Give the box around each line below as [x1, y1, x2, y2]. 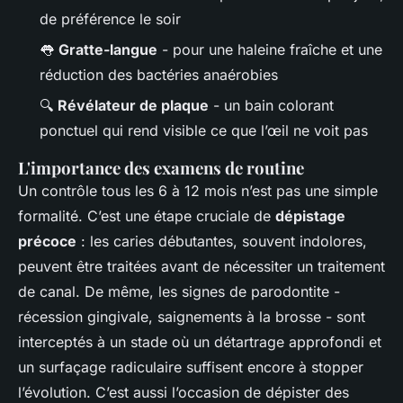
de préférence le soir [40, 9, 181, 28]
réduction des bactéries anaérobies [40, 66, 278, 84]
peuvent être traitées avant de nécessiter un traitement [18, 257, 385, 276]
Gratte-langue [58, 40, 157, 58]
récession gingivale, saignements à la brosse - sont [18, 308, 365, 327]
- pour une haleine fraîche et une [157, 40, 382, 58]
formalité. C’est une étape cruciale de [18, 207, 275, 226]
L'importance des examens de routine [18, 157, 304, 180]
